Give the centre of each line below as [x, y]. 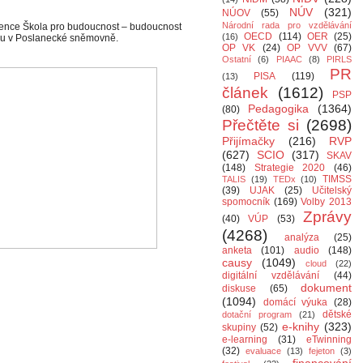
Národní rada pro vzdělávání [287, 25]
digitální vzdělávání [271, 275]
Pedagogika [278, 109]
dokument [326, 288]
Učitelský [332, 190]
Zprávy [328, 217]
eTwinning [329, 340]
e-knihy [301, 327]
